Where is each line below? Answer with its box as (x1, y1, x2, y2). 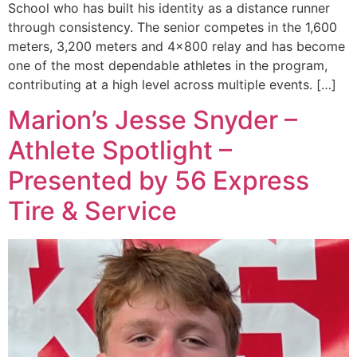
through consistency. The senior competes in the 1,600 (8, 18, 337, 35)
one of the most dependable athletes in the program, (8, 57, 328, 73)
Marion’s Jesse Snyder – (8, 104, 297, 135)
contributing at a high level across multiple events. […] (8, 76, 336, 92)
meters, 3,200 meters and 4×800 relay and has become (8, 37, 345, 54)
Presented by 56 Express (8, 164, 309, 196)
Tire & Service (8, 194, 177, 226)
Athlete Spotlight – (8, 134, 232, 166)
